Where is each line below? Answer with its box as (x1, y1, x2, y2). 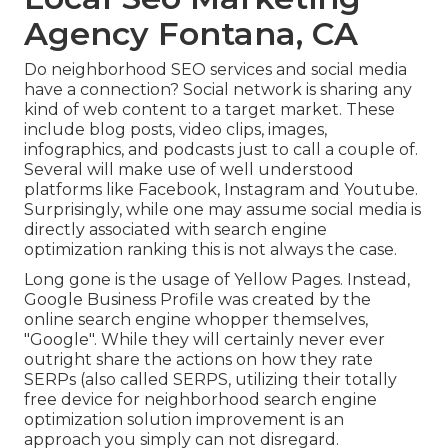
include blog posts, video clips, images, (24, 119, 327, 139)
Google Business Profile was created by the (24, 289, 371, 309)
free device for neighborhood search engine (24, 389, 377, 409)
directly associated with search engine (24, 219, 327, 239)
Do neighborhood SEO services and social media (24, 59, 407, 79)
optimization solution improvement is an (24, 409, 344, 429)
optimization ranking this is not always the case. (24, 239, 397, 259)
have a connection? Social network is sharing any (24, 79, 412, 99)
